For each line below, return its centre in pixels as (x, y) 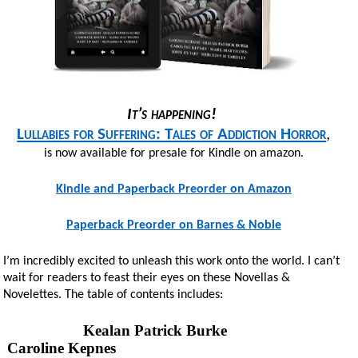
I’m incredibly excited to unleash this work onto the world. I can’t (172, 261)
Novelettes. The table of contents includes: (113, 294)
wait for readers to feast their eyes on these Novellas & (147, 278)
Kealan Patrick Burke (149, 330)
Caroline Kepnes (60, 348)
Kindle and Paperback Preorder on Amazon (173, 189)
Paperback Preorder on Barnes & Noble (173, 225)
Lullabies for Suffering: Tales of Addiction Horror (172, 134)
